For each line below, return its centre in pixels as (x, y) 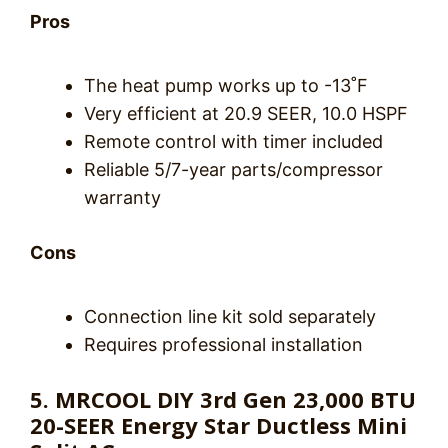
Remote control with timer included (233, 141)
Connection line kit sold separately (230, 316)
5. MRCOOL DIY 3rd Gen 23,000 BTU (223, 399)
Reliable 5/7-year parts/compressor (233, 169)
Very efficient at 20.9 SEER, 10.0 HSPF (246, 113)
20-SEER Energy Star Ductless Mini (218, 425)
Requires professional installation (223, 344)
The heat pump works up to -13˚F (226, 85)
